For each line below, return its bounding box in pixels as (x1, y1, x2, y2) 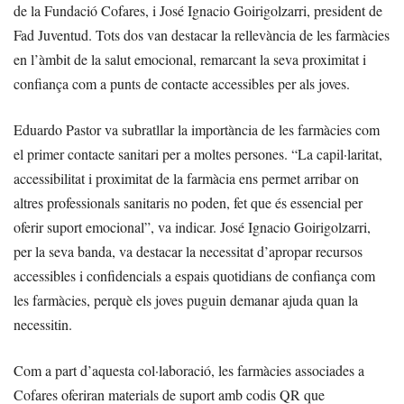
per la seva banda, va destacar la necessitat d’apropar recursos (14, 242, 363, 262)
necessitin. (14, 315, 72, 335)
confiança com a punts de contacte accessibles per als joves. (14, 74, 350, 94)
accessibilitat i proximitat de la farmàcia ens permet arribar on (14, 169, 359, 188)
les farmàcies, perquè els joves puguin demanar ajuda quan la (14, 290, 358, 310)
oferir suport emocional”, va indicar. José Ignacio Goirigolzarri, (14, 217, 371, 237)
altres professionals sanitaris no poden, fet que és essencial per (14, 193, 363, 213)
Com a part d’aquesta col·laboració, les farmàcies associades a (14, 361, 364, 381)
